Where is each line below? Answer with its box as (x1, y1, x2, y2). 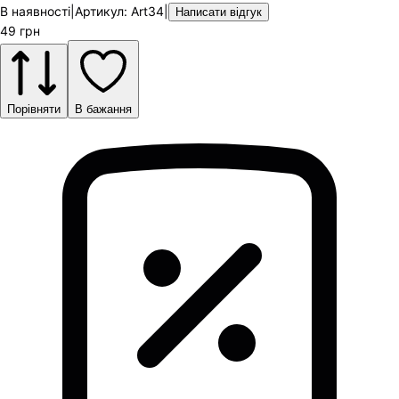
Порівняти (7, 102, 61, 116)
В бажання (75, 102, 132, 116)
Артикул (75, 4, 124, 19)
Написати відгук (175, 5, 262, 19)
